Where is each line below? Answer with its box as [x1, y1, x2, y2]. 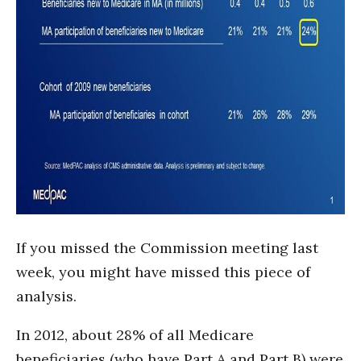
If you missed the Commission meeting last [16, 238, 318, 257]
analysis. [16, 286, 77, 305]
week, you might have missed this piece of [16, 262, 310, 281]
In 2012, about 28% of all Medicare [16, 325, 254, 344]
